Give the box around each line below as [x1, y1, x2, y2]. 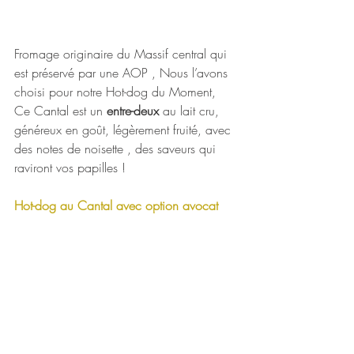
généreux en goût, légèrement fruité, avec [14, 120, 235, 138]
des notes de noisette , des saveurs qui [14, 139, 220, 157]
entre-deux [107, 101, 159, 119]
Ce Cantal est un [14, 101, 107, 119]
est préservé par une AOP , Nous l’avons [14, 63, 232, 81]
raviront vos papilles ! [14, 158, 126, 176]
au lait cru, [159, 101, 223, 119]
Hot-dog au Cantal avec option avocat [14, 196, 218, 214]
